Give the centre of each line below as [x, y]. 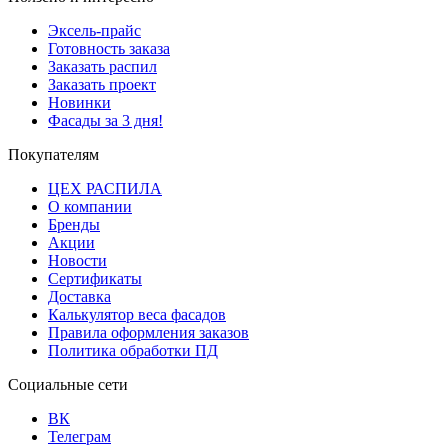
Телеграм [79, 436]
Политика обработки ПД [133, 350]
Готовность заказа [109, 48]
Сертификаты [95, 278]
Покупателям [53, 154]
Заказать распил [102, 66]
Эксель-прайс [94, 30]
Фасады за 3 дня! [105, 120]
